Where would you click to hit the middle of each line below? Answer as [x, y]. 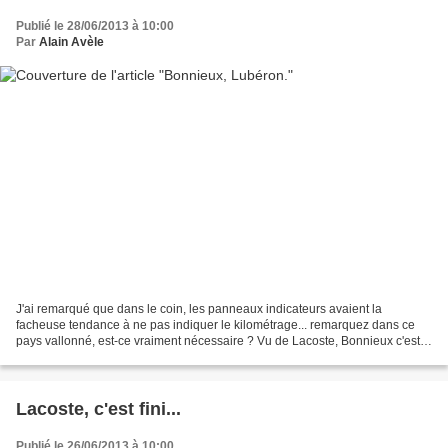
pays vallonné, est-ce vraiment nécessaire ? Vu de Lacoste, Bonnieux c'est [218, 341]
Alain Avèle [71, 41]
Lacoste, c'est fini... [98, 409]
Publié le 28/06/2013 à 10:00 [95, 25]
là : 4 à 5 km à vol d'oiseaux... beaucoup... [128, 357]
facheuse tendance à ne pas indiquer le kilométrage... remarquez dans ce [215, 325]
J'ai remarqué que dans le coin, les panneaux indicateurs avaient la [199, 309]
